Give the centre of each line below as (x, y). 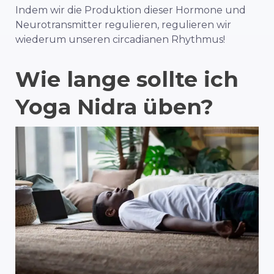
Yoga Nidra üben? (114, 106)
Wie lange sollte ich (127, 79)
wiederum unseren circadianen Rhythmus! (120, 39)
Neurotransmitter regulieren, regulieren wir (123, 24)
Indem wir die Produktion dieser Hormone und (131, 10)
